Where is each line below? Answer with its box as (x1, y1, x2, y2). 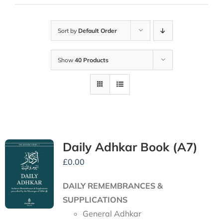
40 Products (74, 56, 109, 64)
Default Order (78, 27, 117, 35)
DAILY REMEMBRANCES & (62, 181, 163, 191)
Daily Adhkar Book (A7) (62, 139, 198, 155)
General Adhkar (82, 209, 141, 219)
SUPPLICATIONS (62, 195, 127, 205)
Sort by (57, 27, 78, 35)
